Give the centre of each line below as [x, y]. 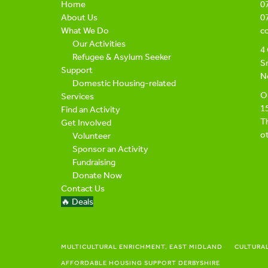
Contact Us [83, 188]
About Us [79, 17]
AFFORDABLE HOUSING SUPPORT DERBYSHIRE [141, 263]
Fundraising [94, 162]
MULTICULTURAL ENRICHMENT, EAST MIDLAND [142, 247]
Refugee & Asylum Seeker [121, 57]
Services [77, 96]
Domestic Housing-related [124, 83]
